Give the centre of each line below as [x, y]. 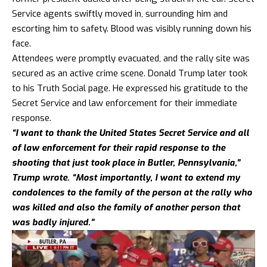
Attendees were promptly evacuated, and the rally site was [131, 59]
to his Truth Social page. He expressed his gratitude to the [130, 89]
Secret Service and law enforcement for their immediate [125, 103]
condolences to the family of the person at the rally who [132, 193]
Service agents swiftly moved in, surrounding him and [120, 14]
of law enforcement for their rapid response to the [119, 148]
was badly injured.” [53, 223]
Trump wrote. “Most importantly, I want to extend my [126, 178]
